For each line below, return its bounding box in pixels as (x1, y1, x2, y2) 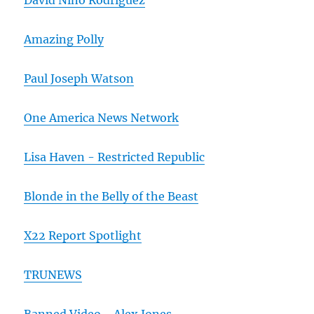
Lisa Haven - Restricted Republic (24, 150, 205, 165)
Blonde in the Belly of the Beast (24, 189, 199, 204)
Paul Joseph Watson (24, 71, 135, 86)
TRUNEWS (24, 268, 83, 282)
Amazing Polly (24, 32, 104, 47)
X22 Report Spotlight (24, 228, 142, 243)
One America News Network (24, 111, 179, 125)
